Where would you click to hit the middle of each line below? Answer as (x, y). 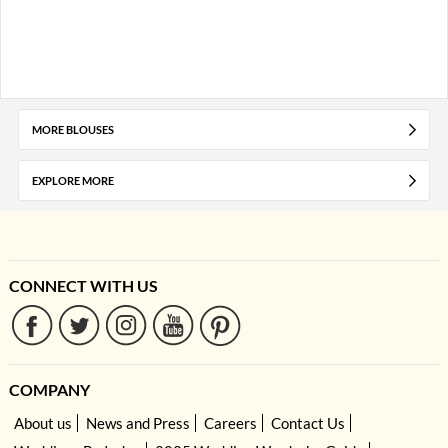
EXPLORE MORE (72, 181)
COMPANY (49, 390)
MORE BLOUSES (72, 130)
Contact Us (307, 423)
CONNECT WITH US (83, 286)
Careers (230, 423)
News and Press (137, 423)
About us (42, 423)
